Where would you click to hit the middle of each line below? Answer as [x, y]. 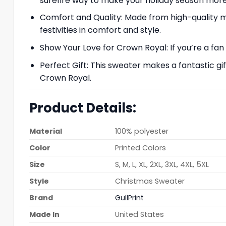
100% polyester [142, 131]
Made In [44, 214]
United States [140, 214]
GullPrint [130, 197]
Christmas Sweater [150, 181]
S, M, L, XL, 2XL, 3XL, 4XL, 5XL [162, 164]
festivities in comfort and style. [100, 30]
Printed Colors [141, 148]
